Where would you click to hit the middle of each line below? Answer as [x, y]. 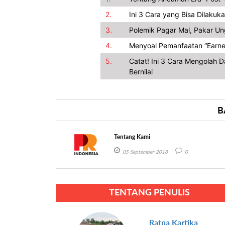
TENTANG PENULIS [149, 192]
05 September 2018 [145, 152]
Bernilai [141, 72]
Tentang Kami [132, 137]
